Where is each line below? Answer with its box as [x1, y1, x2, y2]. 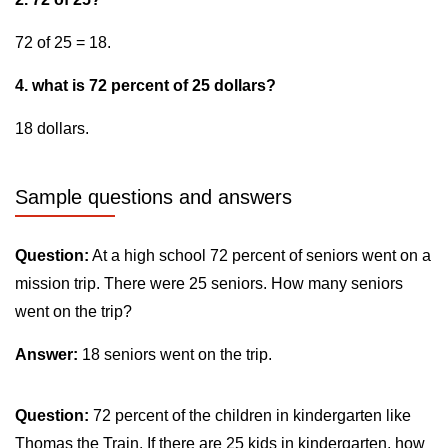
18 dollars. [15, 120, 89, 137]
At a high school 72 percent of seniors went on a [89, 247, 431, 264]
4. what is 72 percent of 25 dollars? [15, 77, 276, 94]
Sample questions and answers [15, 186, 292, 208]
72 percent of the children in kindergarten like [89, 407, 411, 424]
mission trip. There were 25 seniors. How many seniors [15, 275, 403, 292]
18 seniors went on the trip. [78, 346, 272, 363]
